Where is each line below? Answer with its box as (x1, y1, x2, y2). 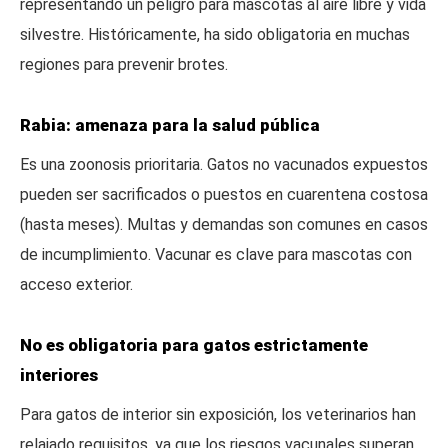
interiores (20, 365, 98, 385)
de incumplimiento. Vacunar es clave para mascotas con (20, 245, 412, 264)
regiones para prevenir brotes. (20, 55, 228, 74)
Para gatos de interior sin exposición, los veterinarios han (20, 405, 416, 424)
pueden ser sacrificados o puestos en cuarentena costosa (20, 185, 428, 204)
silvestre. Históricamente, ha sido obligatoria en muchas (20, 25, 410, 44)
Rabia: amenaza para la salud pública (20, 115, 320, 135)
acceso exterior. (20, 275, 133, 294)
